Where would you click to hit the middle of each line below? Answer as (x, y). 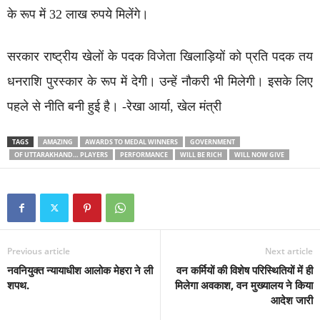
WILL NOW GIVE (259, 155)
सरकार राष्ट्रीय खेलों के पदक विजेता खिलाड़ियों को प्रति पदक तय (160, 56)
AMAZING (58, 142)
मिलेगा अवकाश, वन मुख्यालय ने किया (244, 285)
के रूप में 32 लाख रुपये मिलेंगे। (78, 14)
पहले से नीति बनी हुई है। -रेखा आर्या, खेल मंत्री (114, 106)
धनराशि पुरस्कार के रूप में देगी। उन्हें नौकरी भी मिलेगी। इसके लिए (160, 81)
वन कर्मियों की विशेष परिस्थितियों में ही (245, 270)
